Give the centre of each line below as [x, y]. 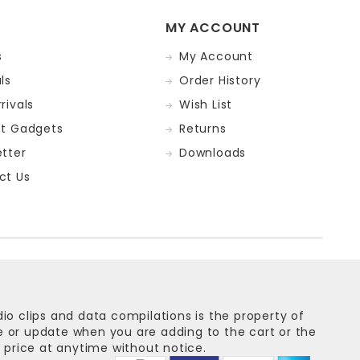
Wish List [206, 104]
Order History [220, 80]
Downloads [213, 152]
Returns [203, 128]
